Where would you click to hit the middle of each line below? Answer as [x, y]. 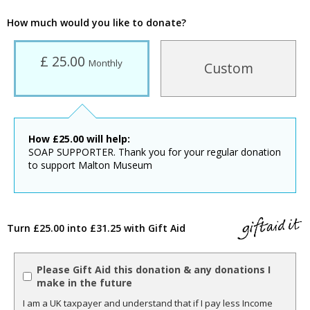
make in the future [84, 283]
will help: [107, 139]
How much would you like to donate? [97, 23]
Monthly [106, 63]
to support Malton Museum [90, 165]
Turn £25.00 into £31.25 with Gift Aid [96, 228]
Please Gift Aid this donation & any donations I [154, 270]
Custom [228, 69]
